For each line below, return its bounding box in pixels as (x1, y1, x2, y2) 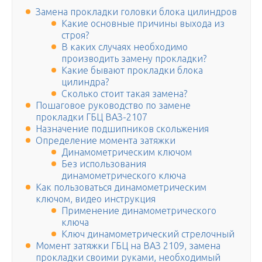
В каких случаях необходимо (61, 42, 188, 53)
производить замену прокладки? (61, 53, 206, 64)
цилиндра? (61, 77, 109, 88)
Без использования (61, 158, 146, 170)
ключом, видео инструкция (36, 194, 156, 205)
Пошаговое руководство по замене (36, 100, 191, 111)
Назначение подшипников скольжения (36, 123, 209, 135)
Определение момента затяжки (36, 135, 175, 146)
